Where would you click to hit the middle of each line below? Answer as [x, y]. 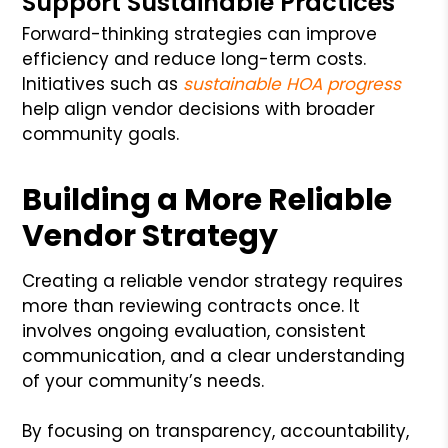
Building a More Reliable [207, 199]
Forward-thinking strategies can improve [200, 33]
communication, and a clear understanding [214, 355]
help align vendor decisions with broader [199, 108]
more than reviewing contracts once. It [191, 305]
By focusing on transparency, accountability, [216, 430]
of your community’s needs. [143, 380]
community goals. [101, 133]
